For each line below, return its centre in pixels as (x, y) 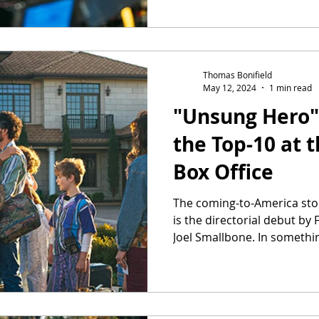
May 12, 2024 (230, 87)
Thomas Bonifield (237, 75)
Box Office (223, 172)
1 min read (291, 87)
